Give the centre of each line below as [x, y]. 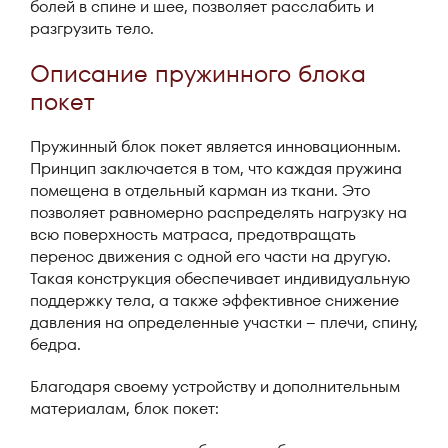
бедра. [55, 344]
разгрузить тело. [92, 28]
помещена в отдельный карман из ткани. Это [200, 190]
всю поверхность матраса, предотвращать [193, 234]
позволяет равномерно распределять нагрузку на [218, 212]
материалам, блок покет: [124, 408]
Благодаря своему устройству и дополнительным [215, 386]
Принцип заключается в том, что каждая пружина [216, 168]
